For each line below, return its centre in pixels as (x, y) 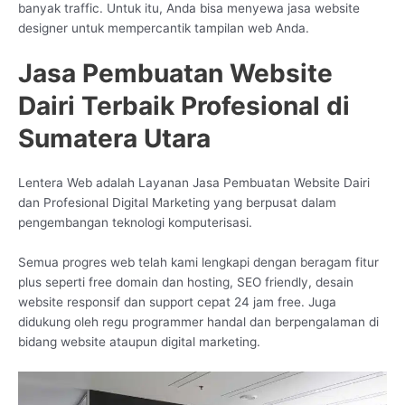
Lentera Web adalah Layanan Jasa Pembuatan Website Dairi (194, 183)
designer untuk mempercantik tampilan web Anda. (164, 28)
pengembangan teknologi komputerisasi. (135, 223)
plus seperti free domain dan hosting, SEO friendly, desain (186, 283)
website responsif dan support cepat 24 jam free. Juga (177, 302)
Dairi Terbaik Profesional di (184, 106)
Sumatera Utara (114, 139)
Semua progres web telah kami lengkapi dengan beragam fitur (198, 263)
